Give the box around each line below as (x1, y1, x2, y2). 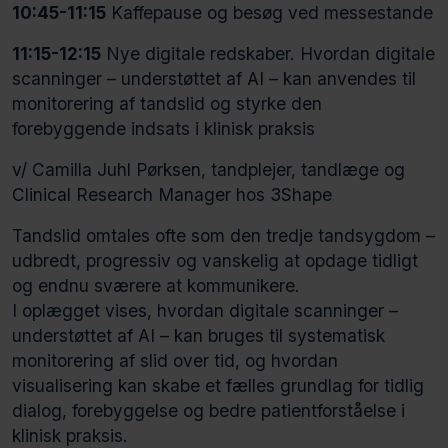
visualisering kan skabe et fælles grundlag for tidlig (12, 374, 424, 396)
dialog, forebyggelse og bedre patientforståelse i (12, 399, 405, 421)
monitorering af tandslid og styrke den (12, 92, 322, 114)
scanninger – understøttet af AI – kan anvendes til (12, 67, 416, 89)
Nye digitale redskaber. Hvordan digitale (101, 42, 435, 64)
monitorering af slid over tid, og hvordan (12, 349, 338, 371)
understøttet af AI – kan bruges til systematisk (12, 324, 385, 346)
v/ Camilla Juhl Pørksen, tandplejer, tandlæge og (12, 158, 405, 180)
